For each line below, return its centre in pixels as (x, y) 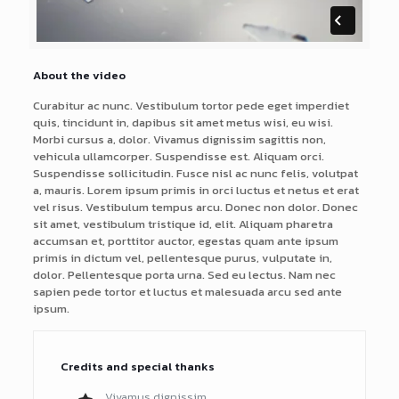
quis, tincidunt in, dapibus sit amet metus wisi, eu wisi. (183, 122)
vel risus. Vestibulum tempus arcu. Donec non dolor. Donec (195, 207)
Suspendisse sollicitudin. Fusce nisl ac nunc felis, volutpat (195, 173)
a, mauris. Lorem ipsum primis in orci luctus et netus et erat (195, 190)
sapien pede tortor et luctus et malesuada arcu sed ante (187, 291)
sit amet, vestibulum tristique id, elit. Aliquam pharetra (183, 224)
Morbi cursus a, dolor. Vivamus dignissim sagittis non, (179, 139)
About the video (79, 75)
